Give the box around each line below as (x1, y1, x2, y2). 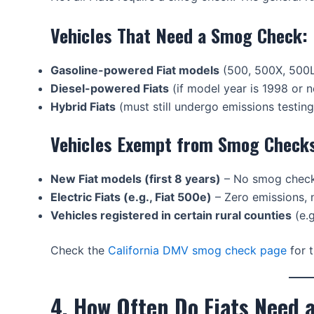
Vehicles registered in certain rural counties (50, 207, 292, 222)
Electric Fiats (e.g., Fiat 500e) (50, 189, 212, 204)
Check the (50, 243, 108, 257)
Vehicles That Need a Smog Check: (50, 21, 308, 49)
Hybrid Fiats (50, 99, 116, 114)
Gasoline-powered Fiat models (50, 62, 219, 77)
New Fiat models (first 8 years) (50, 171, 221, 186)
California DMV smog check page (108, 243, 287, 257)
